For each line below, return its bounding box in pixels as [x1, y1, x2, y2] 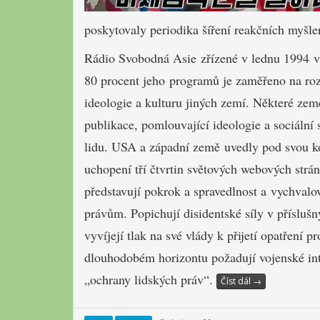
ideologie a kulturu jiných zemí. [84, 94, 253, 111]
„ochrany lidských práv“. [84, 271, 216, 289]
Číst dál [221, 275, 253, 287]
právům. [84, 204, 131, 222]
